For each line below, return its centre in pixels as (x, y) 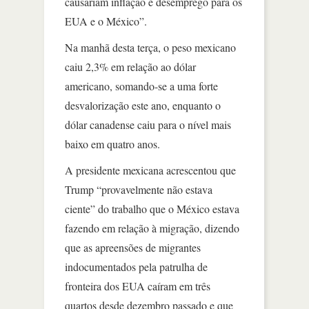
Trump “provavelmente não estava (139, 189)
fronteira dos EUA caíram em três (138, 286)
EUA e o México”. (106, 21)
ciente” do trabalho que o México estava (152, 208)
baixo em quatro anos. (112, 143)
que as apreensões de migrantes (133, 247)
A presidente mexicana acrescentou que (150, 170)
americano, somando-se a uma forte (141, 86)
